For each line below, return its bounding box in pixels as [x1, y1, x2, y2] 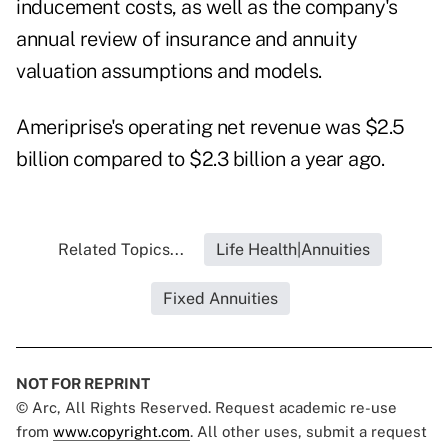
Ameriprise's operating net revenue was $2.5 [16, 115, 405, 140]
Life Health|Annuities [216, 240, 370, 260]
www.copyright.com [53, 423, 190, 441]
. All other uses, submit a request [190, 423, 427, 441]
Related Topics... [58, 240, 184, 260]
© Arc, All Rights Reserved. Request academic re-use [16, 399, 397, 417]
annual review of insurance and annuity [16, 27, 357, 52]
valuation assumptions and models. [16, 59, 322, 84]
